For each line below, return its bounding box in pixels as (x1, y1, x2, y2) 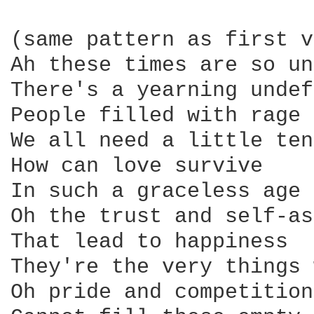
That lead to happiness (11, 230, 288, 254)
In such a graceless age (11, 179, 301, 203)
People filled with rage (11, 104, 301, 128)
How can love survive (11, 154, 263, 178)
